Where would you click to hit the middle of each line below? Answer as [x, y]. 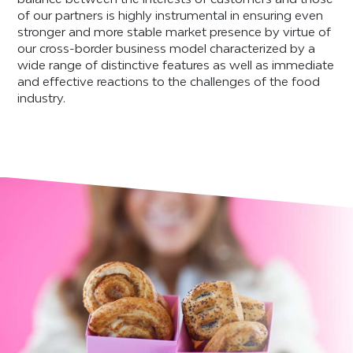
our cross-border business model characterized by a [167, 48]
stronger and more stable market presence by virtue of [175, 32]
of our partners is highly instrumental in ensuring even [171, 15]
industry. [45, 98]
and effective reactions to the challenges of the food [169, 82]
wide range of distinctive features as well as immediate [176, 65]
